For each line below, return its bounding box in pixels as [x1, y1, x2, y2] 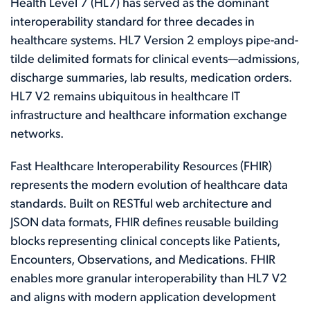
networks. [10, 127, 64, 141]
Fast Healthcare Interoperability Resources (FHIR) [10, 160, 272, 174]
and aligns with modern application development [10, 291, 276, 304]
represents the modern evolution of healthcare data [10, 179, 288, 192]
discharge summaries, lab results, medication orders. [10, 71, 292, 85]
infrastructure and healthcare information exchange [10, 109, 287, 122]
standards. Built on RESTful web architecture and [10, 197, 272, 211]
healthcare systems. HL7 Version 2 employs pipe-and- [10, 34, 298, 48]
